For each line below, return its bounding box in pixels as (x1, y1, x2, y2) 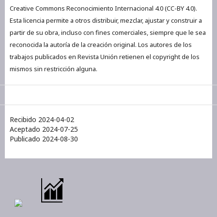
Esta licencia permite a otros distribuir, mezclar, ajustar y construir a (10, 16, 202, 25)
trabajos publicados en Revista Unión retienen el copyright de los (10, 52, 200, 62)
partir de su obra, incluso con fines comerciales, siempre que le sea (10, 28, 206, 37)
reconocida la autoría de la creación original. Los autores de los (10, 40, 192, 49)
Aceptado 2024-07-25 (10, 124, 78, 134)
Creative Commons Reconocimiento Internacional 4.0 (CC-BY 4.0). (10, 4, 197, 13)
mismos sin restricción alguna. (10, 64, 97, 74)
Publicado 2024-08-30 (10, 134, 78, 144)
